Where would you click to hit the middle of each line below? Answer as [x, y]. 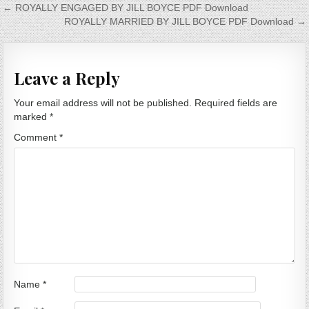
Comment [37, 138]
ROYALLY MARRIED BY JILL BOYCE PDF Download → [185, 21]
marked [32, 117]
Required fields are [236, 103]
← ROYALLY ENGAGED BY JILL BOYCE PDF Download [126, 7]
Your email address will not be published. [103, 103]
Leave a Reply [67, 78]
